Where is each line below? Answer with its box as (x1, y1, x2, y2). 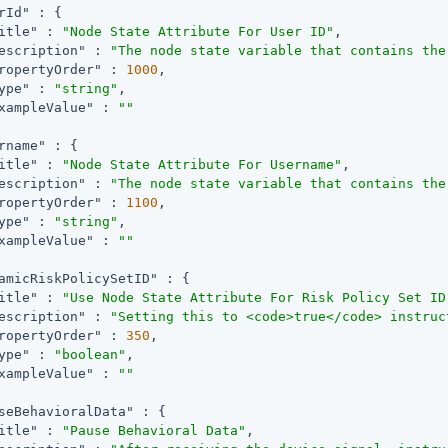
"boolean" (54, 346, 127, 362)
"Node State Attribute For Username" (62, 156, 343, 172)
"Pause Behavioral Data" (62, 422, 247, 438)
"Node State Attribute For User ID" (62, 23, 335, 39)
